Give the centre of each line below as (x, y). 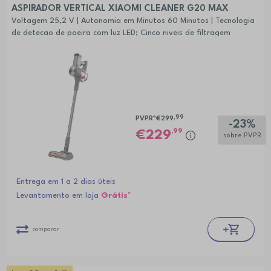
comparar (46, 229)
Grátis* (116, 196)
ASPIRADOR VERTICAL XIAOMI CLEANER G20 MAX (120, 8)
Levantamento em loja (58, 196)
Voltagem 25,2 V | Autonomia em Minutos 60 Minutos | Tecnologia (133, 21)
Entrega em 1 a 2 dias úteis (66, 182)
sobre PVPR (242, 136)
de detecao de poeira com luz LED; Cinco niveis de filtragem (121, 33)
